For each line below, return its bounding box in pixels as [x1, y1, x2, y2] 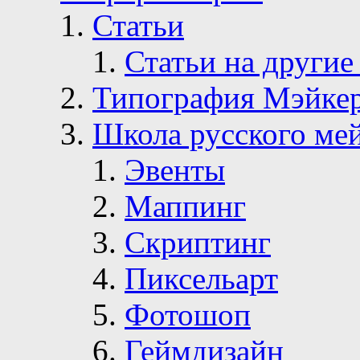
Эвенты [125, 152, 225, 187]
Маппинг [125, 188, 246, 223]
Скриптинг [125, 224, 271, 260]
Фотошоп [125, 297, 251, 332]
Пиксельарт [125, 260, 278, 296]
